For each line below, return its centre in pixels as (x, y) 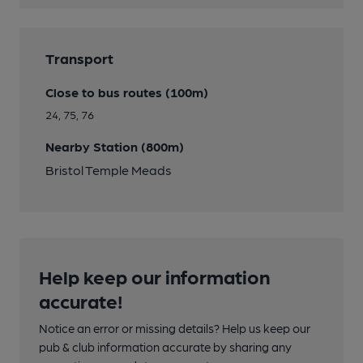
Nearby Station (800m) (115, 146)
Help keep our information (154, 276)
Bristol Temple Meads (109, 170)
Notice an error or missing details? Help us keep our (175, 328)
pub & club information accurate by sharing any (165, 347)
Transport (79, 58)
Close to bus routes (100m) (127, 92)
